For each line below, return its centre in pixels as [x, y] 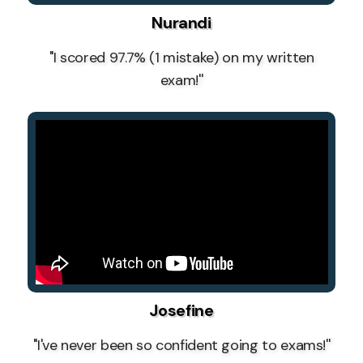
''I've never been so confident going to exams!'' [181, 346]
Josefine [181, 311]
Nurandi [181, 23]
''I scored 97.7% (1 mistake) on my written [181, 58]
